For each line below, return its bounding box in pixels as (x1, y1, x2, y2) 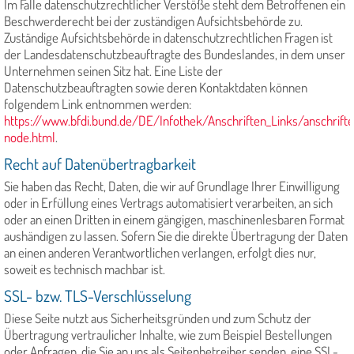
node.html (4, 129, 55, 146)
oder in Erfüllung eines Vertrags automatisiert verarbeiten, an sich (4, 194, 333, 212)
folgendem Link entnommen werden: (4, 96, 191, 113)
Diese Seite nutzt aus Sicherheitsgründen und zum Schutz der (4, 310, 311, 327)
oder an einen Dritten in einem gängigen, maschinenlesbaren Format (4, 211, 345, 228)
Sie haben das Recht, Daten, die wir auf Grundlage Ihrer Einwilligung (4, 178, 340, 195)
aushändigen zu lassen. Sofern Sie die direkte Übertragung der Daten (4, 228, 348, 245)
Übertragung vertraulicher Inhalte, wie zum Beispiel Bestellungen (4, 326, 332, 344)
